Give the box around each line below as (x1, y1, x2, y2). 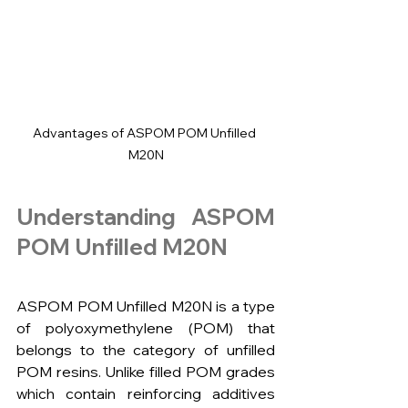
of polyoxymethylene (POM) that (16, 319, 275, 338)
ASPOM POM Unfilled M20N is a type (16, 297, 275, 316)
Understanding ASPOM (16, 203, 275, 231)
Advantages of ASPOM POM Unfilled (33, 125, 259, 142)
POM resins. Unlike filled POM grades (16, 362, 275, 382)
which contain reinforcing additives (16, 384, 275, 403)
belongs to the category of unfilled (16, 341, 275, 360)
